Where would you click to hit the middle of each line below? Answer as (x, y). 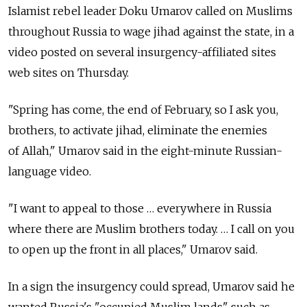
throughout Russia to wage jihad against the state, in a (151, 31)
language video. (50, 171)
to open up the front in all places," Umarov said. (133, 249)
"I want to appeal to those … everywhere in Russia (140, 208)
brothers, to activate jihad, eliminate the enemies (138, 130)
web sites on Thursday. (69, 72)
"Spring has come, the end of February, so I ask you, (143, 109)
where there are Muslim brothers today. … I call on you (151, 229)
